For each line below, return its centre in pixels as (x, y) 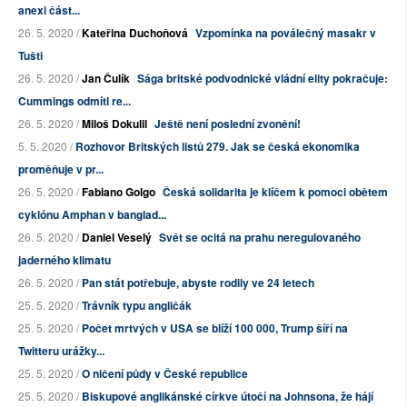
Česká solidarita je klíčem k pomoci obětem (275, 192)
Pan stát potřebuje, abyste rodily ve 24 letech (198, 283)
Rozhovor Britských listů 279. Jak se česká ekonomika (218, 147)
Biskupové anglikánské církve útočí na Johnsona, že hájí (228, 397)
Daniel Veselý (117, 238)
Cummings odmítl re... (74, 101)
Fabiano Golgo (119, 192)
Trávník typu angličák (137, 306)
